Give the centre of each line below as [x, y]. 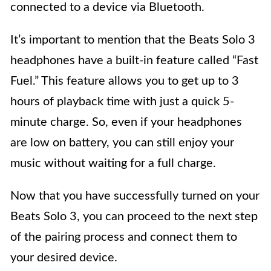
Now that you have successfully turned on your [135, 196]
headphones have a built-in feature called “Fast [134, 61]
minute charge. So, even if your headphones [126, 122]
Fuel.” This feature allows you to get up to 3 [125, 81]
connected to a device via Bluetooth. [107, 8]
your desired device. [64, 258]
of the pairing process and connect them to [124, 237]
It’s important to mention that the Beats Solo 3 [133, 40]
